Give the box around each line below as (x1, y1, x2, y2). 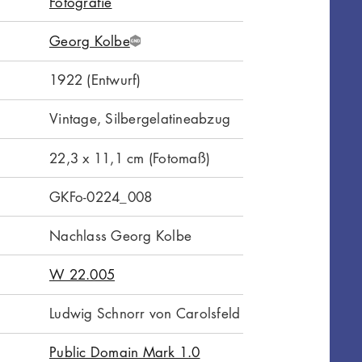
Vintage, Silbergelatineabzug (49, 109, 231, 128)
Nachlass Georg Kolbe (49, 225, 192, 245)
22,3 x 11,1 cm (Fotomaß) (49, 148, 211, 167)
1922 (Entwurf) (49, 70, 141, 90)
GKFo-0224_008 (49, 187, 153, 206)
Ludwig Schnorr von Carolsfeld (49, 304, 241, 323)
